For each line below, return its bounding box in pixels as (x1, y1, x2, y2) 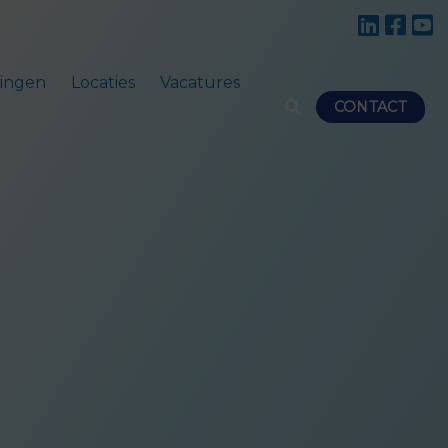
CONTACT (333, 98, 407, 117)
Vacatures (159, 72, 240, 92)
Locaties (70, 72, 135, 92)
